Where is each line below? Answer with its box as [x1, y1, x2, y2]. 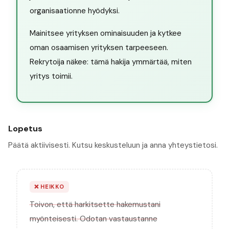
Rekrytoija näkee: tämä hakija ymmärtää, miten [29, 57, 192, 67]
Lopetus [8, 123, 42, 134]
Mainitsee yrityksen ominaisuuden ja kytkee [29, 28, 181, 39]
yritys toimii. [29, 71, 73, 82]
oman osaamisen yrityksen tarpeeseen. [29, 42, 168, 53]
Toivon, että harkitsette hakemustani [29, 199, 161, 210]
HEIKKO [38, 183, 64, 191]
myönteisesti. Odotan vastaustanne [29, 214, 157, 224]
